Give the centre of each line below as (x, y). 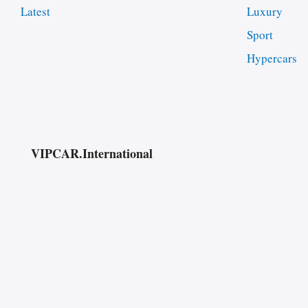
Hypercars (272, 58)
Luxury (264, 12)
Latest (35, 12)
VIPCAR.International (92, 154)
